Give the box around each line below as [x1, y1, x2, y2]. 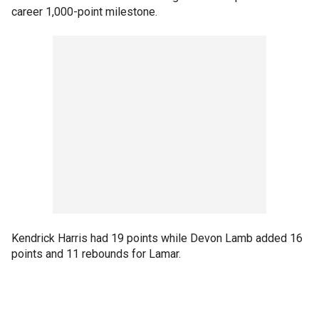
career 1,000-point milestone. [11, 5, 157, 19]
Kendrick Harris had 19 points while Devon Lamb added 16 [11, 231, 303, 245]
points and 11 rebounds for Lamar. [11, 247, 181, 261]
